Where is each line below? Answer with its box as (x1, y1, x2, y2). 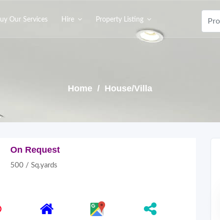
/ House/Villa (95, 83, 152, 93)
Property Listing (96, 16, 143, 23)
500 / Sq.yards (10, 162, 57, 169)
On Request (10, 145, 60, 155)
